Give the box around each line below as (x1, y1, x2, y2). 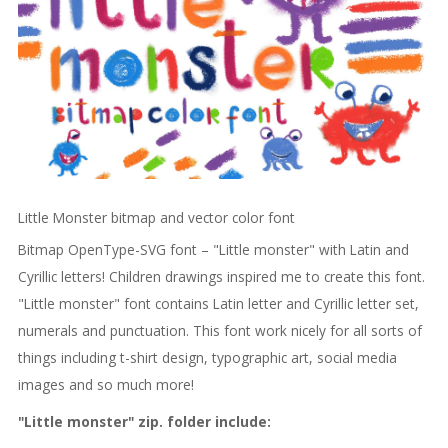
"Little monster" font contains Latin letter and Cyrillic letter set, (17, 293, 419, 313)
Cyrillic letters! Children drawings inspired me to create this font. (17, 266, 425, 286)
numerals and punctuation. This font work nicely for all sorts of (17, 320, 422, 340)
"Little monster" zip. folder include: (17, 411, 271, 431)
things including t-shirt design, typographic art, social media (17, 347, 397, 367)
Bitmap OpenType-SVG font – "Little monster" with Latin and (17, 239, 409, 259)
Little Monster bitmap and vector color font (17, 207, 295, 227)
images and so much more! (17, 374, 194, 394)
